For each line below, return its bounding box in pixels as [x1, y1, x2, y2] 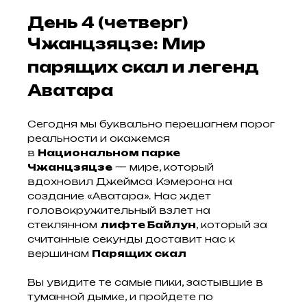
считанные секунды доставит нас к [27, 233, 235, 245]
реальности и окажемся [27, 132, 170, 144]
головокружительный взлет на [27, 204, 210, 216]
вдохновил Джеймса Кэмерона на [27, 175, 232, 187]
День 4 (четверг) [27, 13, 188, 32]
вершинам [27, 247, 92, 259]
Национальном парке [38, 147, 180, 158]
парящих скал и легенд [27, 58, 259, 76]
